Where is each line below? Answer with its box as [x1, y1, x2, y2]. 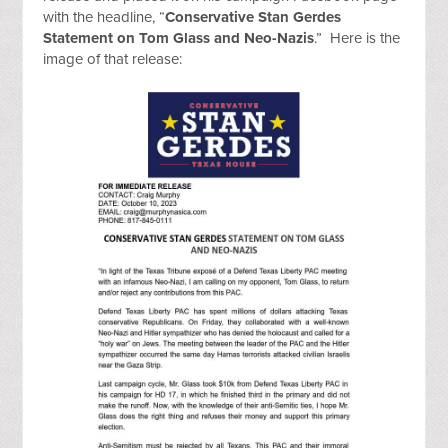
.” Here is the [314, 29, 401, 47]
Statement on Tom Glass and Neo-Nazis [43, 29, 315, 47]
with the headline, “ [43, 8, 166, 26]
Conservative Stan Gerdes [165, 8, 342, 26]
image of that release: [43, 50, 183, 68]
